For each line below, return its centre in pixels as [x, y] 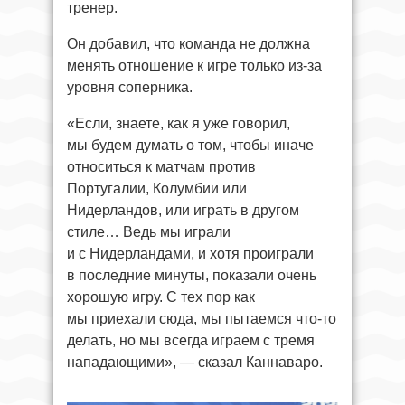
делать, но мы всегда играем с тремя [191, 340]
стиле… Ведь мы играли [149, 231]
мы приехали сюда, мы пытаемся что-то [202, 318]
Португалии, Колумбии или [157, 188]
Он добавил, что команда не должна [188, 43]
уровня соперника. [130, 87]
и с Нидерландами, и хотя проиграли [190, 253]
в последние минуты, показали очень [192, 275]
